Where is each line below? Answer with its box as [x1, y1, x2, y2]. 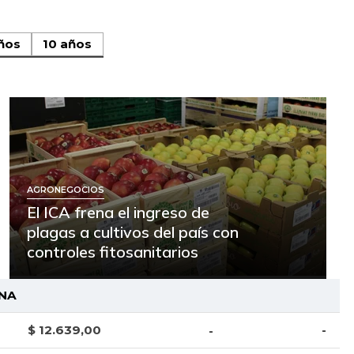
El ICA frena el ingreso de [26, 202, 209, 223]
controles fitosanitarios [26, 242, 198, 262]
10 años [43, 36, 92, 52]
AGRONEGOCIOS [26, 183, 104, 195]
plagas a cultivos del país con [26, 222, 239, 243]
